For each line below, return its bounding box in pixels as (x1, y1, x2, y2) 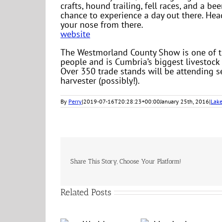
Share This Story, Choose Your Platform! (70, 157, 181, 165)
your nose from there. (60, 19, 143, 31)
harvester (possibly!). (60, 75, 140, 87)
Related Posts (60, 186, 111, 198)
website (60, 28, 90, 40)
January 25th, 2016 (160, 98, 209, 106)
